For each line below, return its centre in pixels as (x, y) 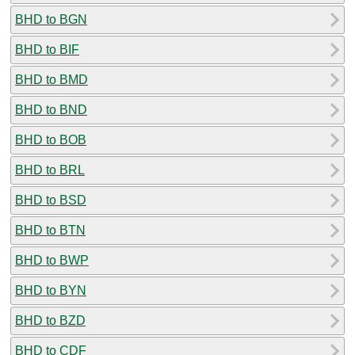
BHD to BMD (52, 79)
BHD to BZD (50, 320)
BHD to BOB (51, 139)
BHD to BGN (51, 19)
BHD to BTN (50, 230)
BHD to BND (51, 109)
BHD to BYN (51, 290)
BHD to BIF (47, 49)
